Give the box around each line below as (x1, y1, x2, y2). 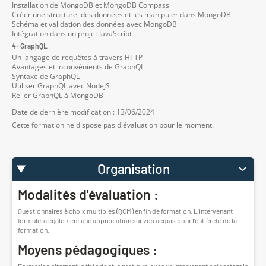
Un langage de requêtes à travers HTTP (12, 52, 142, 63)
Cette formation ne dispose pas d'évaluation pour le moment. (12, 120, 214, 131)
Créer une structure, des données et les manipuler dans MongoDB (12, 9, 231, 20)
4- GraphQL (12, 42, 47, 50)
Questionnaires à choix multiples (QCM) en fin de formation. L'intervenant (18, 207, 233, 216)
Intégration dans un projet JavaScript (12, 28, 132, 39)
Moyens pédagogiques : (18, 240, 157, 258)
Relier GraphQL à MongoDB (12, 90, 103, 101)
